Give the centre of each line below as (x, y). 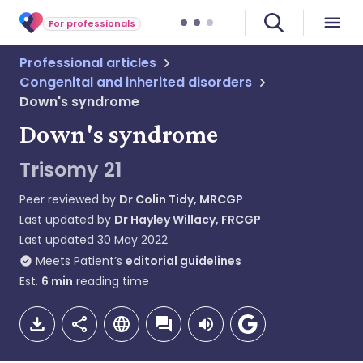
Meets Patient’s (79, 261)
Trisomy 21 (70, 170)
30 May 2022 (132, 240)
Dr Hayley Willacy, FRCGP (188, 220)
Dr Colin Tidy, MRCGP (181, 199)
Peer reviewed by (69, 199)
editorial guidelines (184, 261)
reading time (111, 281)
